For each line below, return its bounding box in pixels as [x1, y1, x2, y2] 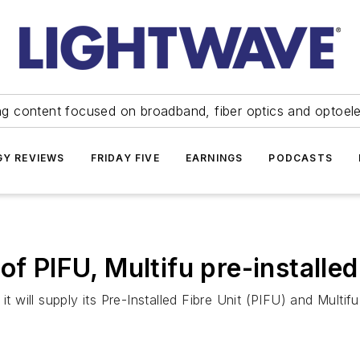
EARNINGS [185, 152, 243, 164]
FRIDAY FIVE [90, 152, 160, 164]
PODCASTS [268, 152, 333, 164]
